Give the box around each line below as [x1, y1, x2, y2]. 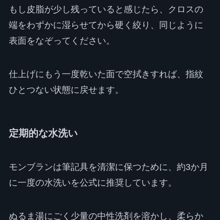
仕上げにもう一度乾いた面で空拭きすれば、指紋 [8, 69, 203, 79]
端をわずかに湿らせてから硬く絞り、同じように [8, 20, 203, 30]
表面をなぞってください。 [8, 35, 115, 46]
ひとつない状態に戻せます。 [8, 84, 124, 95]
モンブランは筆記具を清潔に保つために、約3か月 [8, 162, 208, 172]
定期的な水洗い [8, 127, 78, 138]
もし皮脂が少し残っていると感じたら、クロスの [8, 4, 203, 14]
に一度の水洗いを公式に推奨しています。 [8, 178, 177, 188]
